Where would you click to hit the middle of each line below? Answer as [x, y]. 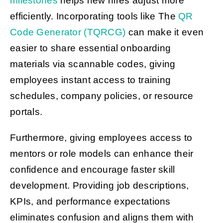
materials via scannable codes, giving [93, 64]
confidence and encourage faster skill [92, 169]
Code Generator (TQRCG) [68, 32]
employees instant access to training [90, 80]
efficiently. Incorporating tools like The [94, 16]
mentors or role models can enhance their [102, 153]
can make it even [165, 32]
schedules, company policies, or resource [102, 96]
